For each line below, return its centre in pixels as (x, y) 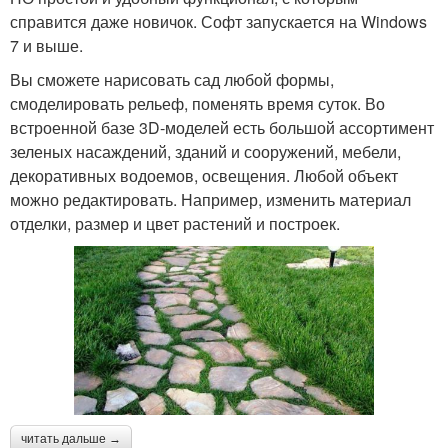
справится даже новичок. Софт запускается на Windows (218, 22)
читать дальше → (71, 438)
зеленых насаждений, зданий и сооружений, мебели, (205, 152)
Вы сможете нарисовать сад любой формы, (172, 80)
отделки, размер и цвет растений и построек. (175, 224)
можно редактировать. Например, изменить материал (210, 200)
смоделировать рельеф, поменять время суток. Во (197, 104)
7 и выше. (46, 46)
